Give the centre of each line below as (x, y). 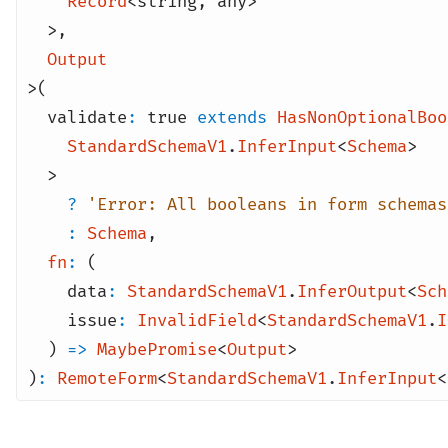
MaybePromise (157, 349)
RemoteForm (107, 378)
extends (232, 117)
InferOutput (352, 291)
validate (87, 117)
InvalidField (197, 320)
